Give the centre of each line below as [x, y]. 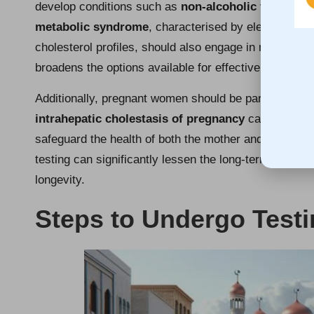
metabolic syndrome [92, 27]
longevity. [60, 179]
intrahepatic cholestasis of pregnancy [140, 118]
